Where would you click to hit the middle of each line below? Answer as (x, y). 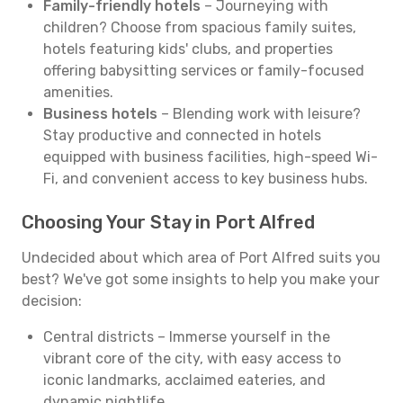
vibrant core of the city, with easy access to (192, 358)
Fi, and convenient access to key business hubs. (206, 179)
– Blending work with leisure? (259, 114)
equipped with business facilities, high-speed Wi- (210, 157)
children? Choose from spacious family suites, (200, 27)
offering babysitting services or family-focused (204, 71)
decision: (52, 301)
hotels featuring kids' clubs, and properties (188, 49)
